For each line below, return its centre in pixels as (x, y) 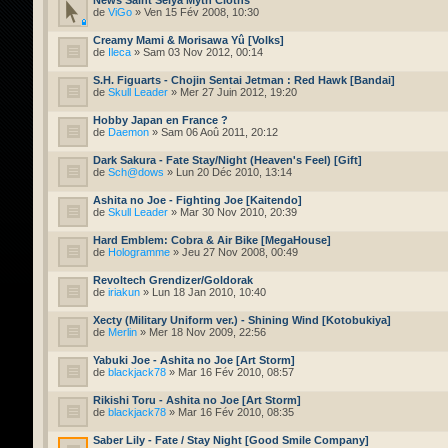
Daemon (128, 131)
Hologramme (139, 251)
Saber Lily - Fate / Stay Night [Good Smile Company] (231, 439)
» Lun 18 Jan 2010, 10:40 (203, 291)
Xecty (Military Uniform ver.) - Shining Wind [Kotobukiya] (242, 319)
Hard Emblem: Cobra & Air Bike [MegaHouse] (212, 239)
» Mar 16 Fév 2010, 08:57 (230, 371)
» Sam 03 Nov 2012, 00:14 (197, 51)
